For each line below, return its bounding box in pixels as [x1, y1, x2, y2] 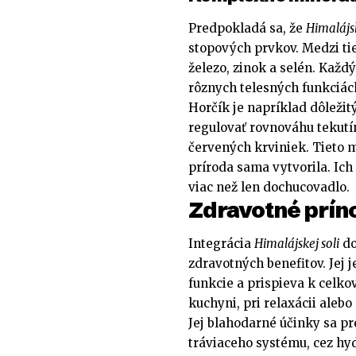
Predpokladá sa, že [188, 20, 306, 36]
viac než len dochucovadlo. [188, 179, 350, 195]
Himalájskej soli [254, 236, 339, 252]
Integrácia [188, 236, 254, 252]
